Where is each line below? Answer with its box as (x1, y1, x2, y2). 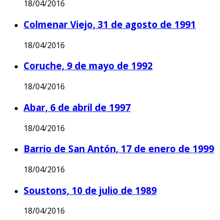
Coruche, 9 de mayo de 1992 (24, 59, 153, 72)
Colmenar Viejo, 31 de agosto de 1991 (24, 18, 196, 30)
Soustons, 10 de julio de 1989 (24, 184, 157, 196)
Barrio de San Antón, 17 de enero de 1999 (24, 142, 214, 155)
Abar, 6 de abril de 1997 (24, 101, 131, 113)
